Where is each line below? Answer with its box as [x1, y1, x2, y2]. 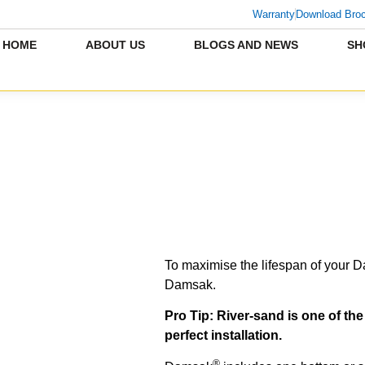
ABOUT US [86, 37, 146, 51]
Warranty [253, 7, 296, 20]
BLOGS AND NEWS [194, 37, 299, 51]
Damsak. [165, 278, 216, 292]
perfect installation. [165, 328, 282, 343]
